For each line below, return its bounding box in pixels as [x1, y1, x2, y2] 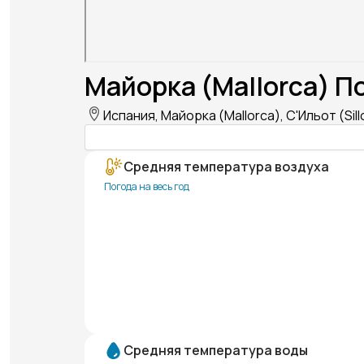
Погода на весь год [104, 180, 189, 194]
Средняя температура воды [123, 341, 308, 360]
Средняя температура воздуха [123, 158, 329, 176]
